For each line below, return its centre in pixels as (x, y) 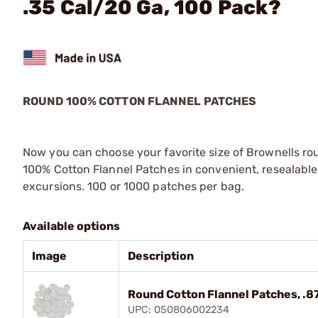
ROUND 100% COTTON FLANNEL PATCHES (140, 101)
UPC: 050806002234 (179, 310)
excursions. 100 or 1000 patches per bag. (134, 186)
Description (161, 256)
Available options (71, 226)
